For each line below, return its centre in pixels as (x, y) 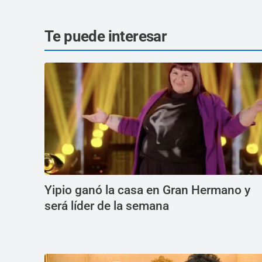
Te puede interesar (106, 37)
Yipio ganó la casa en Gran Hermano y (147, 190)
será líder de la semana (107, 206)
